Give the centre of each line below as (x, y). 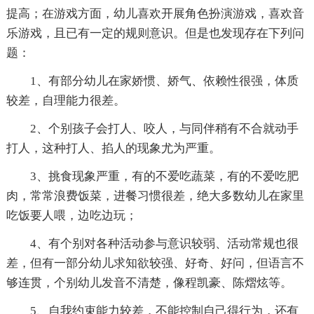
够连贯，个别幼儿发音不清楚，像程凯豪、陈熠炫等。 (149, 283)
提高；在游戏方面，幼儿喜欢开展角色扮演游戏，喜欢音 (155, 14)
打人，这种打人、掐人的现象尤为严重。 (113, 148)
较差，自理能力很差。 (66, 101)
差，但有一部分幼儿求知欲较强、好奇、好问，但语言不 (155, 263)
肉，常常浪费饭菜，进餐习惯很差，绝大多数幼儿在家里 (155, 196)
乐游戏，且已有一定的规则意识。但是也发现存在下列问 (155, 33)
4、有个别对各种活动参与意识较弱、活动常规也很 (164, 244)
